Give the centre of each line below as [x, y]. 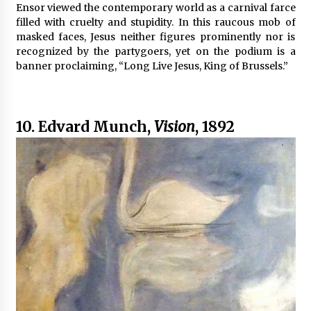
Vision [174, 126]
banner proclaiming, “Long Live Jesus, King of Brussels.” [152, 66]
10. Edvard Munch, [85, 126]
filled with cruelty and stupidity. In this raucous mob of [155, 22]
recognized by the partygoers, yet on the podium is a [155, 51]
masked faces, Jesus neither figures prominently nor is [155, 36]
